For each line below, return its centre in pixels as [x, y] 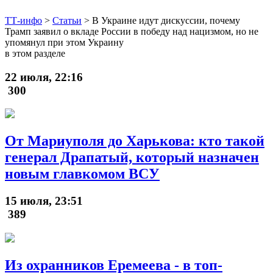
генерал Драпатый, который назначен [132, 158]
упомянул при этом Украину [64, 42]
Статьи [67, 20]
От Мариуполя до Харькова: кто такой [135, 141]
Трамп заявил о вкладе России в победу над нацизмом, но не [132, 31]
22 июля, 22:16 [44, 77]
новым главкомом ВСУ [82, 174]
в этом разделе [35, 53]
